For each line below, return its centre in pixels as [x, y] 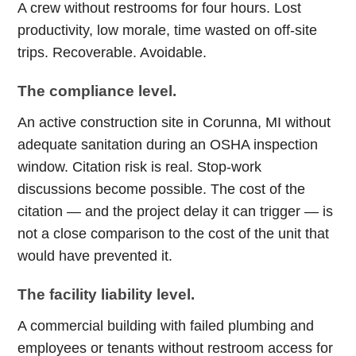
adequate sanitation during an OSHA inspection [168, 145]
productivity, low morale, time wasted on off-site [168, 30]
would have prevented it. [95, 256]
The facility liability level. [106, 294]
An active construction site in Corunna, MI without [174, 122]
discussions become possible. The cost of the [162, 189]
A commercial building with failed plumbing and [166, 326]
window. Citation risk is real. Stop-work [140, 167]
